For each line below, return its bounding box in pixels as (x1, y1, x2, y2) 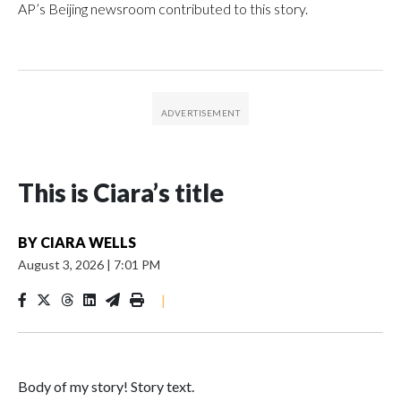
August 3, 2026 (18, 256, 107, 272)
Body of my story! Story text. (18, 377, 194, 395)
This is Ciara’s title (18, 176, 224, 208)
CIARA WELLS (40, 233, 136, 251)
